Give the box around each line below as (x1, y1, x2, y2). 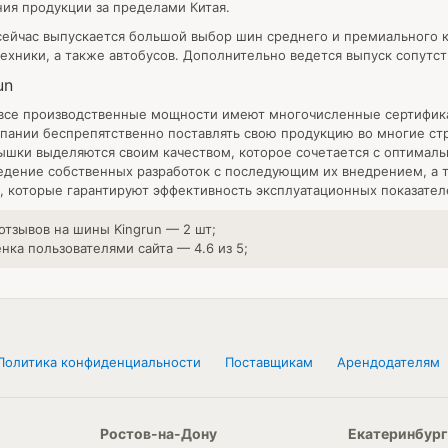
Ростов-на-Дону (100, 425, 217, 442)
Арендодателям (337, 354, 440, 370)
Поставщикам (225, 354, 313, 370)
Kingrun (114, 221, 162, 237)
